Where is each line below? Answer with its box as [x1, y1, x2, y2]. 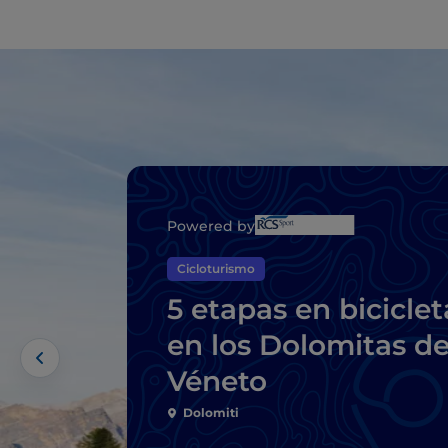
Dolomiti [183, 404, 239, 420]
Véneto [167, 363, 267, 398]
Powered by [167, 216, 255, 235]
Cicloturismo [177, 260, 255, 276]
